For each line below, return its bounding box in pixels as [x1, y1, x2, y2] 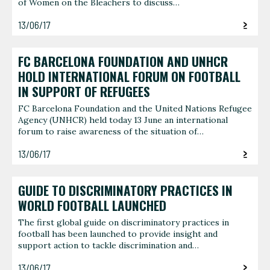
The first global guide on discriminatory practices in [18, 217, 229, 228]
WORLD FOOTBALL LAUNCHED [18, 196, 169, 215]
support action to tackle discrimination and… [18, 240, 199, 251]
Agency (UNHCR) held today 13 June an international [18, 115, 228, 126]
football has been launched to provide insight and [18, 228, 218, 240]
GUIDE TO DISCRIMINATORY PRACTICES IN [18, 181, 233, 199]
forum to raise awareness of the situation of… [18, 126, 204, 137]
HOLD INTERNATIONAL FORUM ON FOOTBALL [18, 67, 240, 86]
